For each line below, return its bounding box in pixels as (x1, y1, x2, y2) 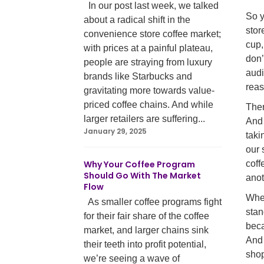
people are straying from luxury (84, 57, 212, 67)
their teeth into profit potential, (84, 239, 206, 249)
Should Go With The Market (84, 170, 201, 181)
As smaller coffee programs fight (84, 197, 222, 207)
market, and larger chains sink (84, 225, 209, 235)
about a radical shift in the (84, 15, 190, 25)
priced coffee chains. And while (84, 100, 213, 110)
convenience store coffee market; (84, 29, 221, 39)
